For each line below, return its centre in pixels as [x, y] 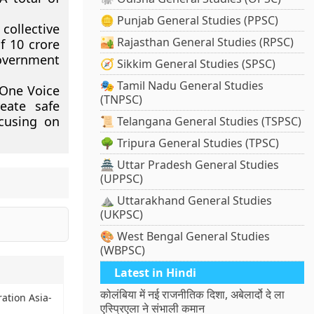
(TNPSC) [122, 100]
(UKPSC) [122, 215]
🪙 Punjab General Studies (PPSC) [190, 21]
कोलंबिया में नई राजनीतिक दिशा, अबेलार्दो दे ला [193, 295]
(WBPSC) [123, 251]
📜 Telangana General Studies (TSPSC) [201, 122]
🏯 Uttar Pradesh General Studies [190, 165]
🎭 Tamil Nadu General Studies [182, 86]
